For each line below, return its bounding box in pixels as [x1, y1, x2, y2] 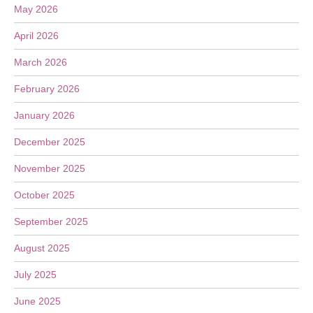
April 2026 [14, 30, 59, 41]
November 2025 [14, 163, 85, 174]
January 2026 [14, 110, 75, 121]
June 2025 [14, 296, 61, 307]
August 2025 [14, 242, 70, 254]
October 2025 [14, 189, 75, 201]
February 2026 [14, 83, 80, 94]
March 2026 [14, 57, 67, 68]
